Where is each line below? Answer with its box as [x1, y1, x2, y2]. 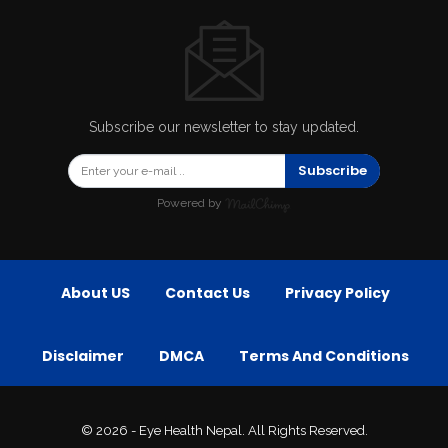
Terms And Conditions [238, 346, 409, 367]
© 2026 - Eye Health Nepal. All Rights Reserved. [80, 423, 368, 439]
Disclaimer [41, 346, 124, 367]
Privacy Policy [284, 283, 390, 304]
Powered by [156, 196, 225, 211]
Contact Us [164, 283, 250, 304]
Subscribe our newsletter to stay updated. [89, 119, 359, 136]
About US [60, 283, 130, 304]
